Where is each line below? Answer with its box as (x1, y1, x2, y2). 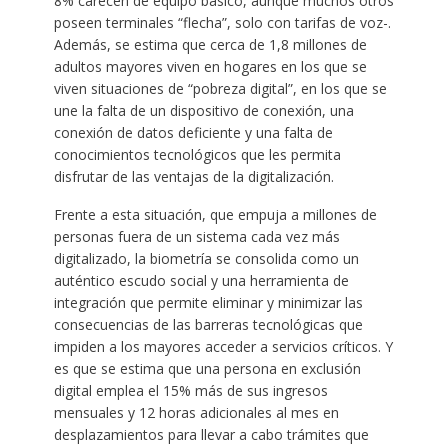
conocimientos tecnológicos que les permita (53, 144, 341, 164)
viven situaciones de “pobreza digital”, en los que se (53, 78, 387, 98)
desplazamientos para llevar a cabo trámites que (53, 424, 369, 444)
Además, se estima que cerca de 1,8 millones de (53, 34, 367, 54)
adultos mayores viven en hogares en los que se (53, 56, 367, 76)
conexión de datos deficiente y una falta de (53, 122, 333, 142)
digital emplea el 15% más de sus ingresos (53, 380, 328, 400)
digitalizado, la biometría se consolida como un (53, 248, 359, 268)
